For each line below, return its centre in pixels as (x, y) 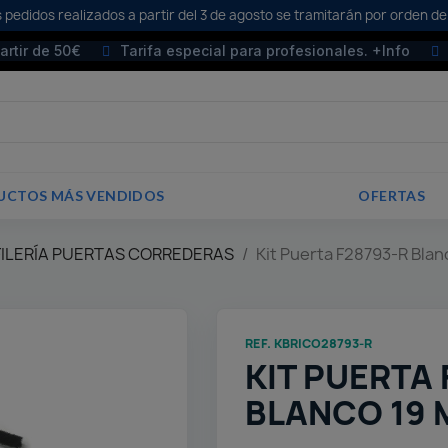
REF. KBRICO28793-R (309, 344)
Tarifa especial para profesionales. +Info (264, 50)
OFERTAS (392, 196)
